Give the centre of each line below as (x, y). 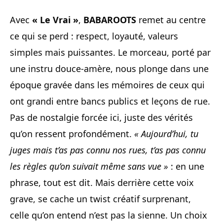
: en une (186, 166)
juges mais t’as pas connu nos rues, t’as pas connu (108, 150)
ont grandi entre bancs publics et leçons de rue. (110, 101)
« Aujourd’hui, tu (166, 134)
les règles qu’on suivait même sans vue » (89, 166)
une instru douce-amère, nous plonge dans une (109, 69)
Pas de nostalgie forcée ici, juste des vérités (101, 117)
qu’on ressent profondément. (72, 134)
